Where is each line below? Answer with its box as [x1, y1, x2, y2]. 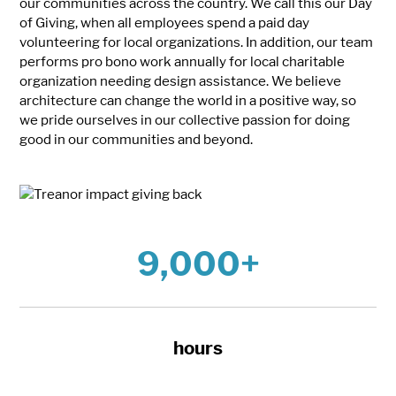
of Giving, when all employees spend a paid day [19, 14, 310, 32]
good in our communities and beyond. [19, 131, 254, 148]
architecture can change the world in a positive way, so [19, 92, 357, 110]
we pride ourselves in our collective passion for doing [19, 111, 351, 129]
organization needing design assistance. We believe [19, 72, 342, 90]
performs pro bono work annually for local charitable [19, 53, 346, 71]
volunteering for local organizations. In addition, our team [19, 34, 374, 51]
